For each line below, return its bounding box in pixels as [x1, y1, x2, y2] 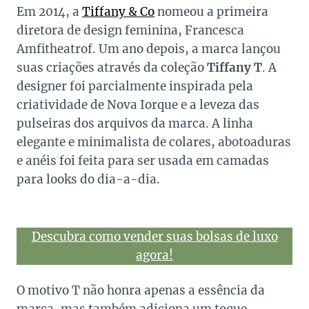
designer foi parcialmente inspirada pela [17, 79, 253, 94]
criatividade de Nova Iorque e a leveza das [17, 97, 259, 113]
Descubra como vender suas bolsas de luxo [31, 229, 278, 245]
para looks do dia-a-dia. [17, 172, 160, 188]
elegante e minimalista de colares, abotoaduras [17, 134, 291, 150]
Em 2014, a [17, 4, 82, 20]
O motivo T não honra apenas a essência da [17, 283, 265, 299]
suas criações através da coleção [17, 60, 207, 76]
